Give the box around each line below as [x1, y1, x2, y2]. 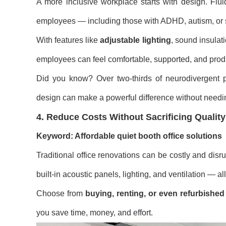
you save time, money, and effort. [36, 208, 153, 217]
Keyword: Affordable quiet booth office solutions [36, 132, 222, 140]
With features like [36, 36, 100, 44]
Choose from [36, 189, 85, 198]
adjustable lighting [100, 36, 171, 44]
